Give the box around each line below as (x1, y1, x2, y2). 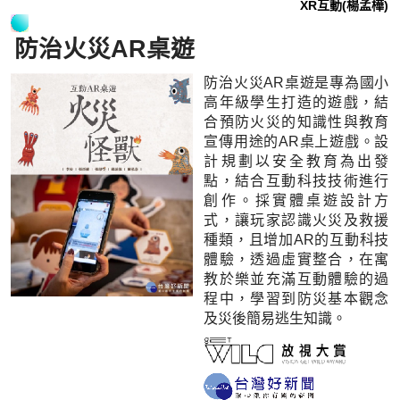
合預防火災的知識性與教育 (204, 113, 389, 129)
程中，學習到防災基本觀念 (204, 290, 389, 306)
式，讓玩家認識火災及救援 (204, 212, 389, 228)
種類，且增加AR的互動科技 (204, 231, 389, 247)
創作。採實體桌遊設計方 (204, 192, 389, 208)
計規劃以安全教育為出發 (204, 153, 389, 169)
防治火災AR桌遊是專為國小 (204, 74, 389, 90)
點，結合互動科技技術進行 (204, 172, 389, 188)
